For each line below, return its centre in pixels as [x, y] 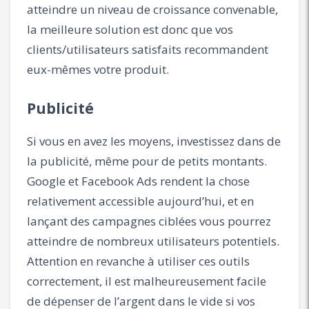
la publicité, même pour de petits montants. [147, 161]
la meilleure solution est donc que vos [130, 29]
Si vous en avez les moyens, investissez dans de [154, 141]
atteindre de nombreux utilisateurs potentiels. [153, 241]
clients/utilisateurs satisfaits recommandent [148, 49]
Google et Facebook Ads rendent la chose [138, 181]
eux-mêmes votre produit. [98, 69]
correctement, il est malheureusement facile [147, 281]
